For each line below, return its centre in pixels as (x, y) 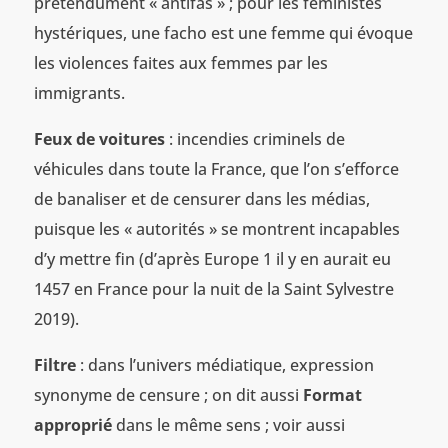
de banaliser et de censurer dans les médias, (201, 198)
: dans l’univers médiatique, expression (226, 364)
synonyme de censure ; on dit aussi (168, 394)
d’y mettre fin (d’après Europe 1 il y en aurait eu (212, 258)
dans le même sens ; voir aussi (228, 424)
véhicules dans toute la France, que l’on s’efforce (216, 168)
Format (332, 394)
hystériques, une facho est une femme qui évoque (223, 32)
